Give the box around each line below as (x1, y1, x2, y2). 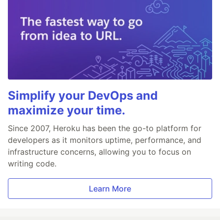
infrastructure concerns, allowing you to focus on (8, 147, 191, 157)
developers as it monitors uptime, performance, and (8, 135, 201, 145)
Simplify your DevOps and (8, 88, 158, 103)
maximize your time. (8, 103, 125, 118)
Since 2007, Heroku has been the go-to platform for (8, 123, 201, 134)
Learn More (89, 184, 131, 194)
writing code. (8, 159, 56, 169)
